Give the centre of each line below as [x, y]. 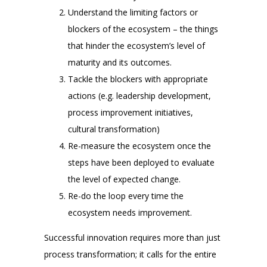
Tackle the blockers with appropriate [138, 79]
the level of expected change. [124, 179]
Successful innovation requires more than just [132, 237]
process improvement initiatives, [131, 112]
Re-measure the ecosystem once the [139, 145]
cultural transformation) [114, 129]
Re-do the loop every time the [126, 195]
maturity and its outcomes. [120, 62]
